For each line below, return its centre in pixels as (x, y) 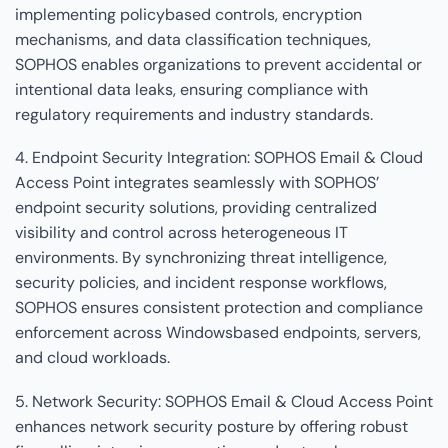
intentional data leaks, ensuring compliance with (191, 89)
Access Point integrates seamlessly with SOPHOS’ (197, 183)
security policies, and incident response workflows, (201, 283)
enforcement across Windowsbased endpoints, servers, (218, 333)
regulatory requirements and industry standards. (194, 114)
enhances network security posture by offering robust (211, 426)
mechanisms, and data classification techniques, (193, 39)
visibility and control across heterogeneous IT (181, 233)
